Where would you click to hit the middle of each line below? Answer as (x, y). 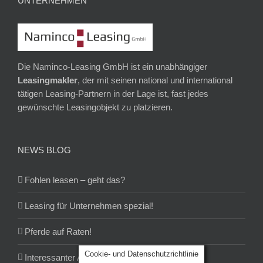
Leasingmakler (48, 80)
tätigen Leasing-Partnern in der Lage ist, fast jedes (113, 93)
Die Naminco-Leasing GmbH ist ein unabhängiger (112, 66)
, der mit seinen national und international (155, 80)
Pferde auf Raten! (58, 231)
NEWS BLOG (44, 150)
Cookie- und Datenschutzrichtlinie (141, 254)
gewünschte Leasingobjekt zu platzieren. (95, 107)
